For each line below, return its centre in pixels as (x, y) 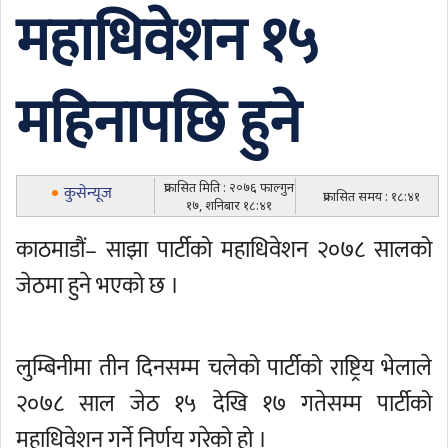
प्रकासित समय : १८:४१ (371, 196)
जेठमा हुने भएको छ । (97, 286)
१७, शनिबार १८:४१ (229, 205)
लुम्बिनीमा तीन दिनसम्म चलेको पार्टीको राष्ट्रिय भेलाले (224, 368)
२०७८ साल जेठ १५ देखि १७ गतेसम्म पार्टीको (224, 404)
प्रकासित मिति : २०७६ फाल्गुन (229, 187)
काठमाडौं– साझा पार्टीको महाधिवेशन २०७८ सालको (224, 250)
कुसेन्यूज (88, 193)
